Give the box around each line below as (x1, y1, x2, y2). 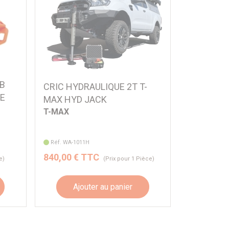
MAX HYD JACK (43, 94, 107, 105)
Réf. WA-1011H (50, 139, 89, 146)
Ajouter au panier (73, 181, 132, 192)
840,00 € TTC (43, 152, 99, 163)
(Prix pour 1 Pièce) (103, 155, 154, 163)
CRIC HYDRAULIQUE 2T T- (43, 81, 147, 92)
